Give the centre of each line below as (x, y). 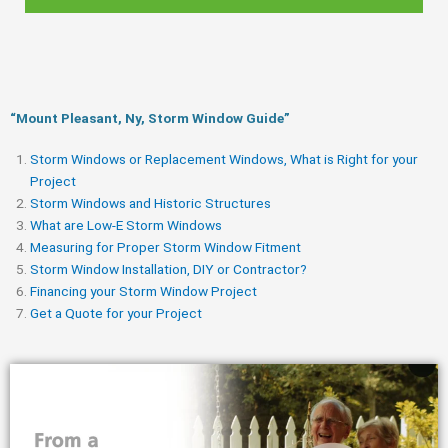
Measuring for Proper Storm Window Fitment (165, 246)
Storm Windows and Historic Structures (150, 202)
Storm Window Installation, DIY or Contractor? (168, 268)
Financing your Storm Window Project (143, 290)
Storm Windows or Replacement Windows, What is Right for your (224, 158)
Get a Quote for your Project (116, 312)
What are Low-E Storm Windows (126, 224)
